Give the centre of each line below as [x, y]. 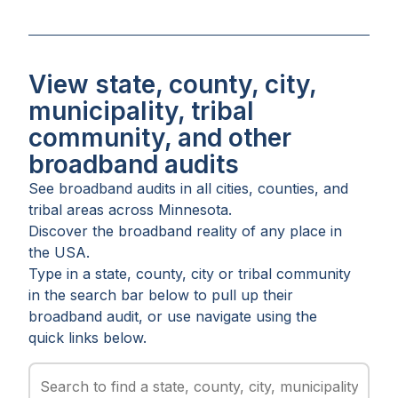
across [133, 209]
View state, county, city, [172, 84]
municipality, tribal [141, 111]
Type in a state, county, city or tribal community [190, 273]
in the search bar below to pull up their [161, 295]
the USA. [59, 252]
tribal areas [66, 209]
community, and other [160, 137]
